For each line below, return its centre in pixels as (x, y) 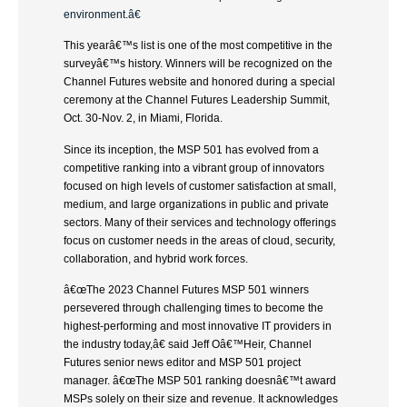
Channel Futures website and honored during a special (199, 82)
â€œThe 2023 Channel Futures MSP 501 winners (186, 290)
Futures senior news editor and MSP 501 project (182, 363)
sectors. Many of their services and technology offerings (200, 222)
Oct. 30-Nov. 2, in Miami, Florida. (143, 119)
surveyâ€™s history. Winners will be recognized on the (198, 64)
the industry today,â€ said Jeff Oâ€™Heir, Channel (188, 345)
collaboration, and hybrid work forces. (156, 258)
